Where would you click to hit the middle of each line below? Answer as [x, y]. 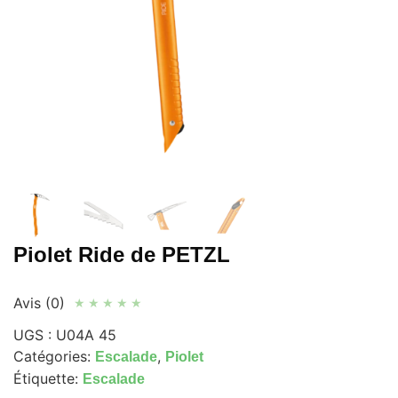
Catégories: [54, 357]
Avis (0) [39, 303]
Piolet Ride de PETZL [122, 255]
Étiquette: [48, 379]
